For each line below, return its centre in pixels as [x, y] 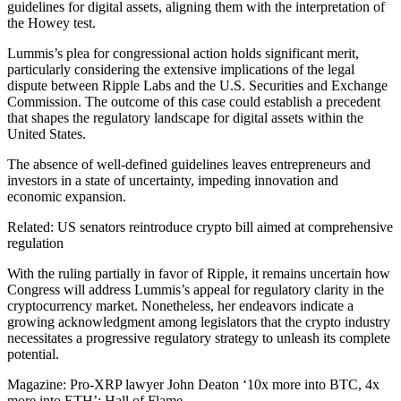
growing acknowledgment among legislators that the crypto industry [199, 321]
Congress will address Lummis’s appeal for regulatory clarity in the [196, 289]
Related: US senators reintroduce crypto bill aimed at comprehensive [200, 226]
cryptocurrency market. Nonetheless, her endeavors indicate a [180, 305]
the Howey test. [51, 22]
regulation [35, 243]
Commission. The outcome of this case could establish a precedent [194, 101]
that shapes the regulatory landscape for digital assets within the [185, 117]
